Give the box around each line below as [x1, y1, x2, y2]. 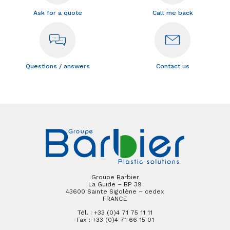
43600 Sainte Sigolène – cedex [66, 187, 164, 195]
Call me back [152, 9, 193, 17]
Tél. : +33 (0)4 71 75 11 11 [78, 208, 152, 216]
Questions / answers [25, 63, 90, 70]
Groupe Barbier [91, 173, 139, 181]
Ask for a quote [33, 9, 82, 17]
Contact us [156, 63, 189, 70]
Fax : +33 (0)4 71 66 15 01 [76, 216, 154, 223]
